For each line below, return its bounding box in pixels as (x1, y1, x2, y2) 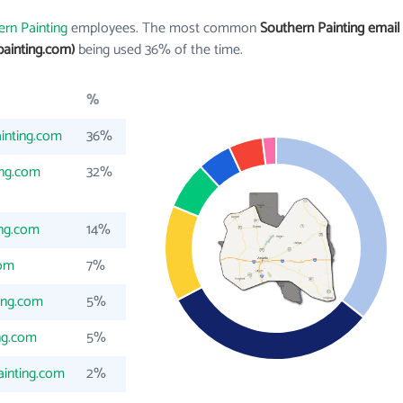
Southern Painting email (260, 16, 400, 41)
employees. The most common (67, 16, 260, 41)
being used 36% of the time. (75, 38, 243, 63)
